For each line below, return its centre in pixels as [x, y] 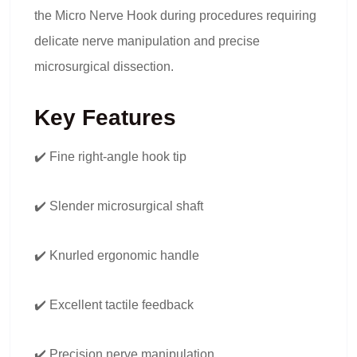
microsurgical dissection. [104, 67]
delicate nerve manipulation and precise [147, 41]
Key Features [105, 118]
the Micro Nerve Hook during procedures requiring [175, 16]
